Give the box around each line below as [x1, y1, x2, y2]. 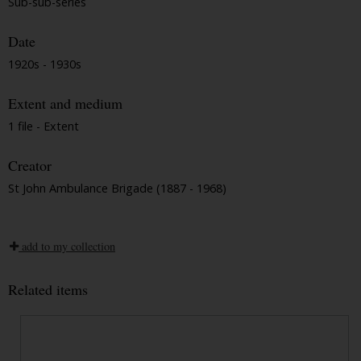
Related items [8, 279, 88, 299]
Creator [8, 156, 52, 176]
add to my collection [19, 238, 115, 254]
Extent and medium [8, 93, 122, 114]
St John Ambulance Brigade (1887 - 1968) [8, 180, 226, 196]
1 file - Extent [8, 118, 79, 134]
